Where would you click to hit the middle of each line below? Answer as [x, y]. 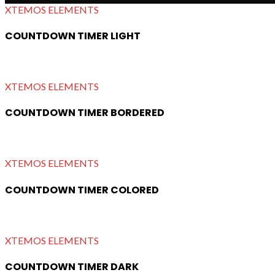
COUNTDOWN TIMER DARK [72, 266]
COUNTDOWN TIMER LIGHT [73, 36]
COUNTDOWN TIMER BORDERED [85, 113]
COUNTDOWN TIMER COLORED [82, 190]
